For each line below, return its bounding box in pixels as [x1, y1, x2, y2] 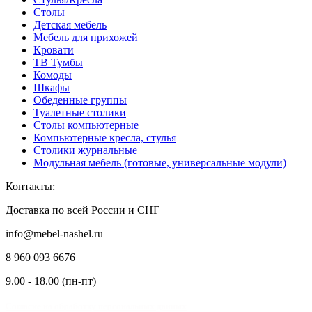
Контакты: [6, 180, 55, 193]
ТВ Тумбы [33, 56, 83, 69]
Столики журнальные [33, 144, 137, 157]
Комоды [33, 69, 72, 81]
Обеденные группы [33, 94, 127, 107]
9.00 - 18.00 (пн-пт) [6, 275, 96, 288]
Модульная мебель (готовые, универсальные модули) [33, 157, 286, 169]
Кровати [33, 44, 74, 56]
